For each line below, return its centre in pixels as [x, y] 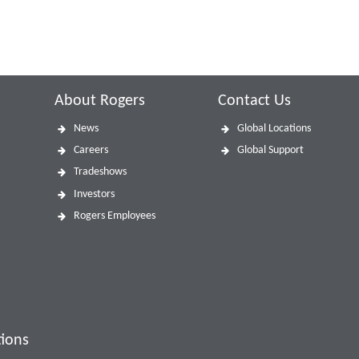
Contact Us [254, 101]
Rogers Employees [115, 216]
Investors [95, 194]
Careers [91, 151]
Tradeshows [101, 172]
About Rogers [100, 101]
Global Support [270, 151]
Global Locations [274, 129]
